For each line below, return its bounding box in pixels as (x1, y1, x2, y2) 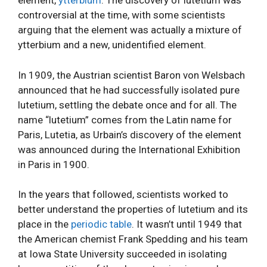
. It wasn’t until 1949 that (132, 218, 242, 230)
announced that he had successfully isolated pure (18, 83, 240, 96)
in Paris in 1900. (18, 158, 89, 170)
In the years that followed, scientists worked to (18, 188, 228, 200)
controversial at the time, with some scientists (18, 9, 225, 21)
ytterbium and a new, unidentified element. (18, 39, 206, 51)
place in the (18, 218, 71, 230)
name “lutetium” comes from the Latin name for (18, 113, 232, 126)
